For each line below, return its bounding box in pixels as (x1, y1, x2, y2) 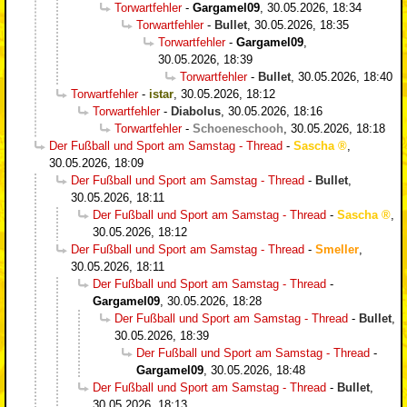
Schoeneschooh (193, 121, 283, 135)
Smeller (315, 242, 359, 256)
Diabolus (171, 104, 221, 118)
